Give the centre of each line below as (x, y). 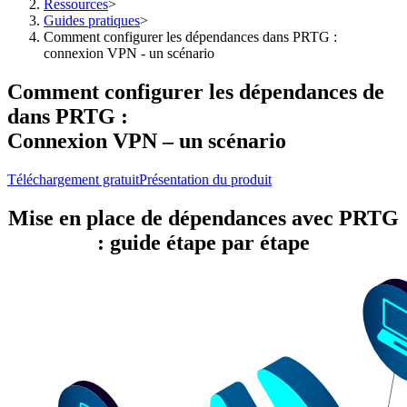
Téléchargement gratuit (73, 179)
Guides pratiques (92, 20)
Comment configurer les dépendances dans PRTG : (190, 37)
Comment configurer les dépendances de (196, 91)
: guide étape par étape (203, 242)
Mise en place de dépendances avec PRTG (203, 218)
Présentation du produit (205, 179)
